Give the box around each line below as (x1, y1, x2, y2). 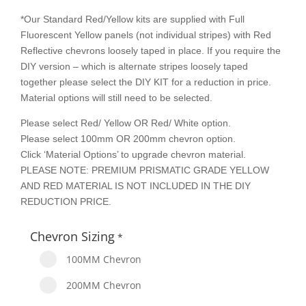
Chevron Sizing (30, 228, 115, 245)
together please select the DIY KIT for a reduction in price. (20, 76, 271, 88)
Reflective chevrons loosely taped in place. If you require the (20, 45, 281, 57)
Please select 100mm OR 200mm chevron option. (20, 133, 236, 145)
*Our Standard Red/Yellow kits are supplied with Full (20, 14, 245, 25)
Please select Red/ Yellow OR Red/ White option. (20, 117, 231, 129)
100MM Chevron (66, 253, 141, 266)
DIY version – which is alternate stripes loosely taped (20, 61, 248, 72)
